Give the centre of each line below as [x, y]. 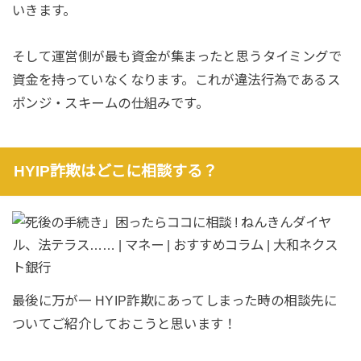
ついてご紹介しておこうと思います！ [124, 324]
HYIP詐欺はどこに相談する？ [115, 172]
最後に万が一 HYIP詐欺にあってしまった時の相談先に [174, 301]
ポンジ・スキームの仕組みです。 [110, 104]
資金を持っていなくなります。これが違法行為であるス [176, 80]
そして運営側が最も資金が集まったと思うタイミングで [177, 57]
